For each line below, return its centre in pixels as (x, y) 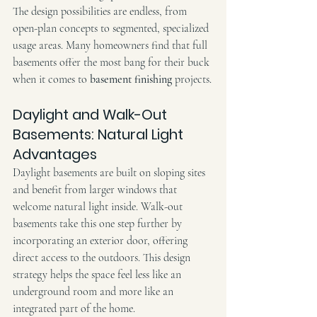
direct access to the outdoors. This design (103, 257)
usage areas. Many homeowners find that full (111, 45)
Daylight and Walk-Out (92, 114)
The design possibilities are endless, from (101, 11)
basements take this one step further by (99, 223)
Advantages (55, 154)
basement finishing (131, 79)
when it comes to (51, 79)
